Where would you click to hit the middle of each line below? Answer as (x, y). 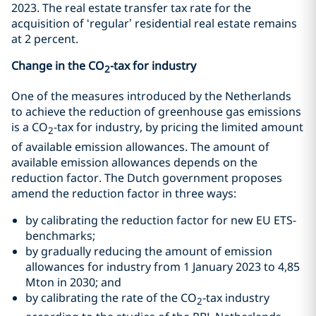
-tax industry (236, 297)
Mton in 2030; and (73, 282)
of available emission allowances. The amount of (140, 146)
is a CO (30, 127)
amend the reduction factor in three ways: (124, 193)
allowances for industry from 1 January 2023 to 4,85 (163, 266)
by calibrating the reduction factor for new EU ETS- (161, 220)
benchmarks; (60, 235)
